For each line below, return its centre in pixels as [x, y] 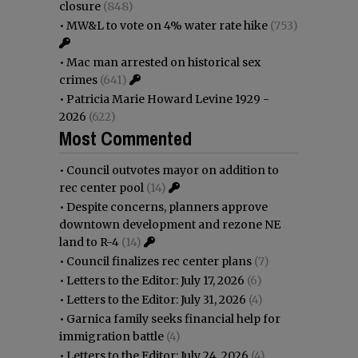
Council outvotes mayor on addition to [173, 170]
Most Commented [125, 138]
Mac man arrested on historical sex [163, 62]
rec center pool [101, 187]
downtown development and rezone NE [170, 224]
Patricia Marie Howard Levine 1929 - [168, 99]
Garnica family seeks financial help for [173, 318]
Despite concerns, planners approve [167, 207]
